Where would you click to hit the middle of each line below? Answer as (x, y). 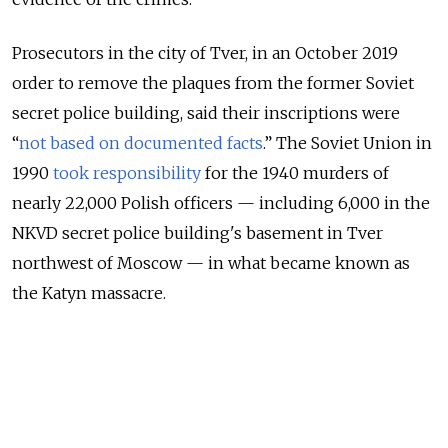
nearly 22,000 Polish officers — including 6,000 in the (221, 203)
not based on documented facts (141, 143)
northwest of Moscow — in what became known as (211, 263)
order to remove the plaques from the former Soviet (213, 83)
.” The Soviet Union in (347, 143)
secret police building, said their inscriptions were (206, 113)
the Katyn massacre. (89, 293)
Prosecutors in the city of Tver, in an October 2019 (205, 53)
